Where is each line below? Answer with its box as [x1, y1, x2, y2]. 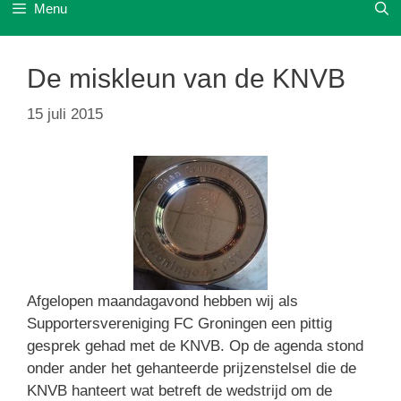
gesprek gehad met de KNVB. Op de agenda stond [27, 337, 363, 354]
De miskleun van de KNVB [27, 64, 346, 93]
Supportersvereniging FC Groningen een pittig [27, 314, 332, 332]
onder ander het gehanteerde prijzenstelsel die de [27, 359, 356, 377]
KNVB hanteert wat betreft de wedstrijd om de [27, 381, 332, 399]
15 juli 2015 [27, 105, 103, 123]
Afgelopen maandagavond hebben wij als [27, 292, 298, 310]
